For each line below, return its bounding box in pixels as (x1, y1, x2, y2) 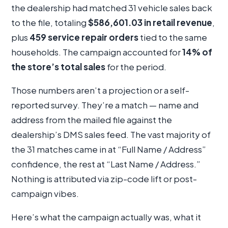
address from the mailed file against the (11, 113, 172, 125)
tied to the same (138, 31, 207, 43)
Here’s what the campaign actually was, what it (11, 211, 201, 222)
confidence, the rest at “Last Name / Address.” (11, 158, 201, 169)
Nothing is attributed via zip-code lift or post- (11, 173, 197, 184)
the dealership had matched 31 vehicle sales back (11, 2, 212, 13)
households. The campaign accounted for (11, 46, 182, 58)
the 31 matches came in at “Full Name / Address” (11, 143, 206, 155)
